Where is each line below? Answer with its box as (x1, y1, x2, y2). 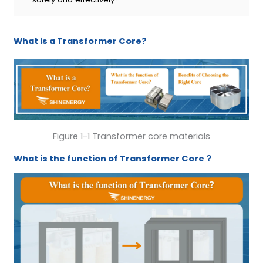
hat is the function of (22, 152, 118, 164)
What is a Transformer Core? (13, 35, 147, 48)
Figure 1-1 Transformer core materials (53, 130, 210, 143)
